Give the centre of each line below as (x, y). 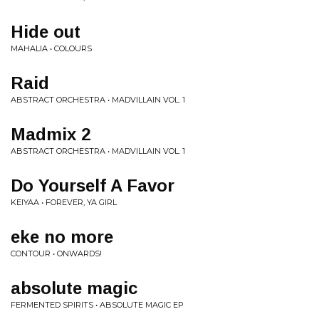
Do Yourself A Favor (93, 185)
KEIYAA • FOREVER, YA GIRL (64, 202)
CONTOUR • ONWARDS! (56, 253)
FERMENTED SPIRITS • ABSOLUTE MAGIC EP (97, 305)
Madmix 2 (51, 134)
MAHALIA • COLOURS (51, 48)
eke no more (62, 237)
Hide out (46, 32)
